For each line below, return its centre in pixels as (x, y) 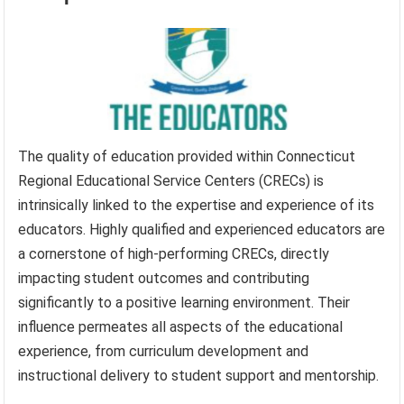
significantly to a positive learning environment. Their (184, 302)
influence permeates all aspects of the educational (181, 326)
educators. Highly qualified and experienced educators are (202, 229)
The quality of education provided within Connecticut (187, 156)
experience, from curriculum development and (164, 351)
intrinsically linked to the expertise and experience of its (197, 205)
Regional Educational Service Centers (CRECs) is (171, 180)
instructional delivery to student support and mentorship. (199, 375)
